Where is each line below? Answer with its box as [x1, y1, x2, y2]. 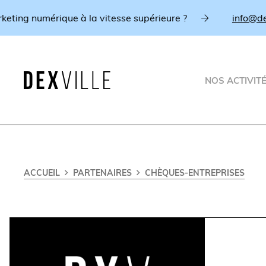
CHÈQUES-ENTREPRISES [144, 167, 245, 178]
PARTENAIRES [72, 167, 132, 178]
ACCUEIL [24, 167, 60, 178]
